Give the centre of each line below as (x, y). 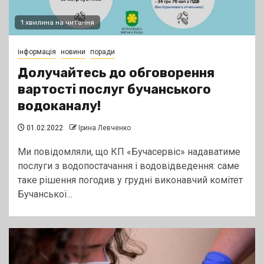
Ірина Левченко (105, 128)
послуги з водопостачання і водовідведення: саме (128, 166)
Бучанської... (45, 194)
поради (103, 52)
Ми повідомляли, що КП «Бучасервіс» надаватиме (129, 152)
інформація (37, 52)
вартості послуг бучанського (114, 90)
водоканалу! (59, 106)
